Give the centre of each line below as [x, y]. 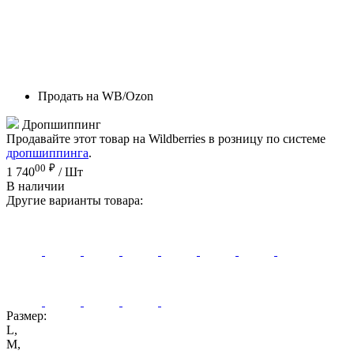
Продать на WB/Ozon [96, 96]
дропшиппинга [47, 153]
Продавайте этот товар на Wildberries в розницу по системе [166, 138]
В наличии [36, 186]
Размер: [26, 316]
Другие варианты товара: [75, 201]
